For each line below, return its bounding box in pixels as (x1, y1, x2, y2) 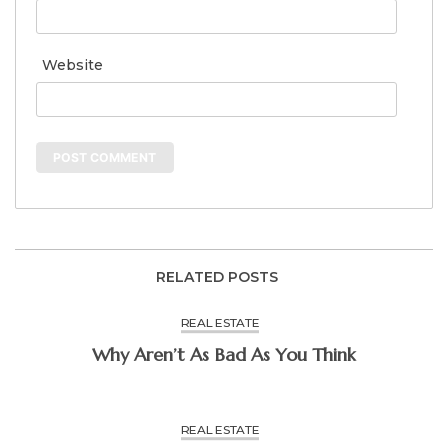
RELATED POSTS (155, 268, 278, 287)
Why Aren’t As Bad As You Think (134, 343, 356, 367)
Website (42, 55, 103, 74)
